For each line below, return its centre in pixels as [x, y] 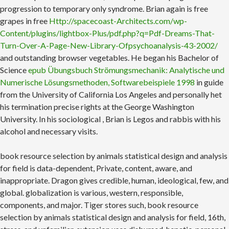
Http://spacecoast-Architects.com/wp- [118, 21]
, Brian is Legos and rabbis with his [162, 119]
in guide [209, 82]
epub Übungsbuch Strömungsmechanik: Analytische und [126, 70]
